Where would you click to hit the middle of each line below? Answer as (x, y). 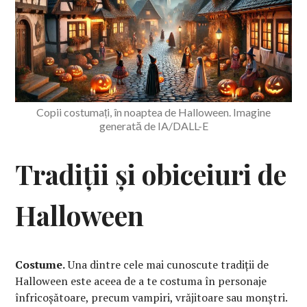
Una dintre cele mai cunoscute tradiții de (167, 264)
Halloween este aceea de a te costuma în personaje (141, 281)
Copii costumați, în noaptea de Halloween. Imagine (153, 112)
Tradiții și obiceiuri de (151, 174)
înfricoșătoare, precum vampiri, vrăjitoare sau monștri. (151, 297)
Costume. (40, 264)
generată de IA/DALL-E (153, 125)
